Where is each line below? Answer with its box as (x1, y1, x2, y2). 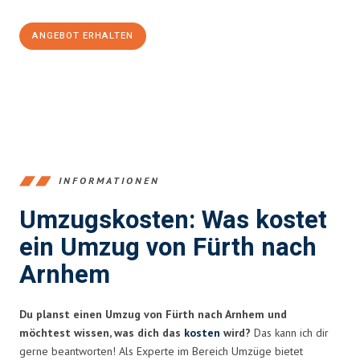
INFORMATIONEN (59, 174, 160, 187)
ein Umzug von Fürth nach (19, 229, 317, 266)
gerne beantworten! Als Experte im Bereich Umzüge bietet (19, 343, 303, 358)
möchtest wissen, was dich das (19, 325, 184, 340)
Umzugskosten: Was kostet (19, 202, 327, 239)
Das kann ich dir (251, 325, 329, 340)
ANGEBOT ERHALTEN (32, 28, 133, 43)
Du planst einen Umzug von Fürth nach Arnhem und (19, 306, 287, 321)
